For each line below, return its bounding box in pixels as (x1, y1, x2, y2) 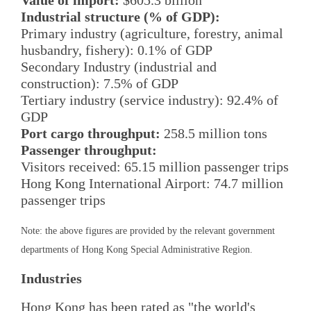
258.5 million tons (160, 126, 267, 142)
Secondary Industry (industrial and (21, 59, 217, 75)
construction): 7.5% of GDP (21, 76, 178, 92)
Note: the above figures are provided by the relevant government (21, 225, 275, 236)
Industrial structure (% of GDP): (21, 9, 220, 25)
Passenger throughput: (21, 142, 157, 158)
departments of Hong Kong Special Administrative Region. (21, 244, 253, 255)
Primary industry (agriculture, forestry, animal (21, 26, 283, 42)
